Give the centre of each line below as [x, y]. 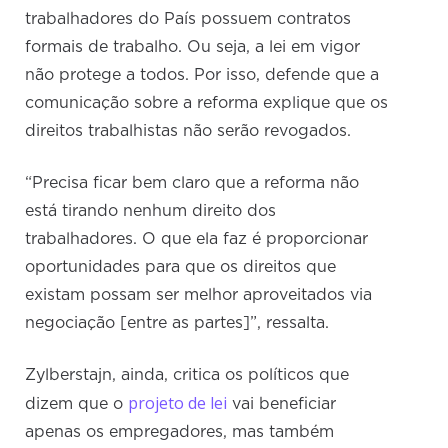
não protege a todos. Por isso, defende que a [202, 75]
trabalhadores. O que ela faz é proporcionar [197, 239]
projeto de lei [178, 403]
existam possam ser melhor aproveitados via [199, 295]
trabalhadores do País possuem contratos [188, 19]
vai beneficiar [282, 404]
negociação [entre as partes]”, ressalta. [177, 323]
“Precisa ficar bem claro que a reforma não [192, 183]
